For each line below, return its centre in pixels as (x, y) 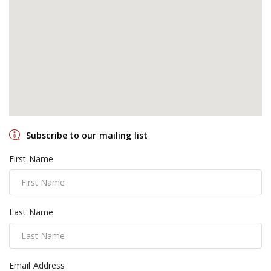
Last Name (31, 212)
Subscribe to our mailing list (87, 135)
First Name (31, 159)
